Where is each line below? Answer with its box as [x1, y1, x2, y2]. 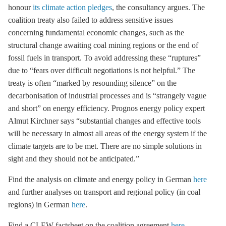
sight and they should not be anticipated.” [8, 154, 139, 163]
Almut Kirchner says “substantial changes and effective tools [8, 117, 201, 125]
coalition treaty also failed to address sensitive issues [8, 16, 173, 24]
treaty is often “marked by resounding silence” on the [8, 79, 177, 87]
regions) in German [8, 200, 72, 209]
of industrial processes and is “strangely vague [58, 91, 206, 100]
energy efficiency [53, 104, 107, 112]
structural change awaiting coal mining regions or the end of [8, 41, 198, 49]
